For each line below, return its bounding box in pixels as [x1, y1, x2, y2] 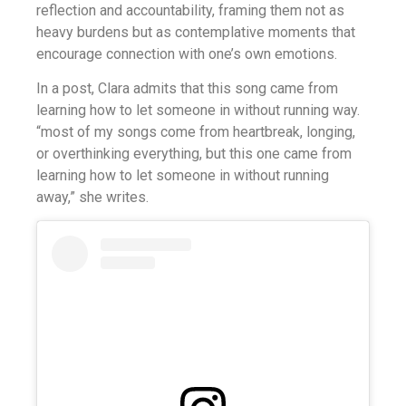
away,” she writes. [36, 188, 149, 206]
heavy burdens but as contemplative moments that [36, 23, 355, 41]
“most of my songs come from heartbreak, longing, [36, 122, 355, 140]
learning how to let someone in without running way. [36, 101, 360, 119]
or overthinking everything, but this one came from [36, 144, 352, 162]
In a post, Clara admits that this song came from [36, 79, 338, 97]
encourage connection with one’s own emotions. [36, 44, 337, 63]
